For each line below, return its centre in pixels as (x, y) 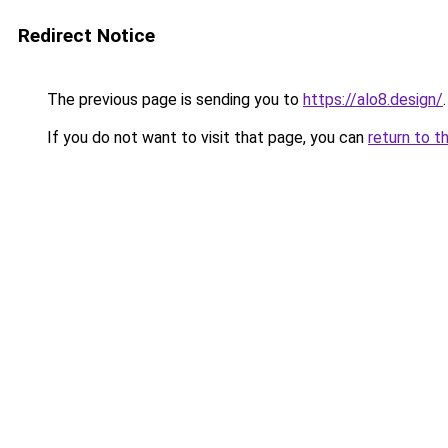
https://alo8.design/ (373, 99)
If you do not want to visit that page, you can (205, 137)
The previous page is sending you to (173, 99)
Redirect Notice (86, 35)
